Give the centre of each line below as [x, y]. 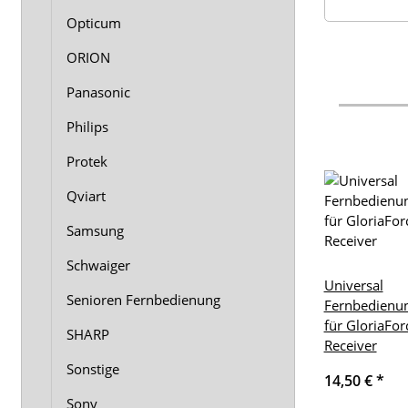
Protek [87, 161]
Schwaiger [98, 265]
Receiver [350, 346]
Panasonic [98, 92]
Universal [353, 286]
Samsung [95, 230]
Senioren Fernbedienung [143, 300]
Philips [87, 127]
